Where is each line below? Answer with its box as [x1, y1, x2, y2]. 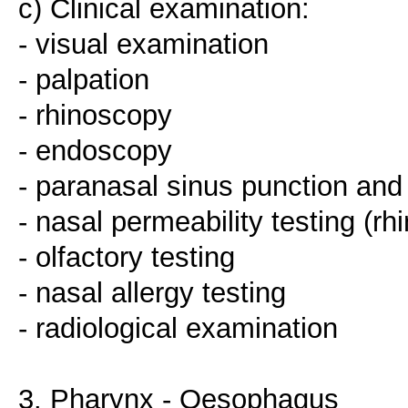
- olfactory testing [18, 240, 235, 274]
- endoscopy [18, 134, 172, 168]
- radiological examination [18, 311, 338, 345]
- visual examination [18, 27, 269, 61]
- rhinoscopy [18, 98, 172, 132]
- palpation [18, 63, 149, 97]
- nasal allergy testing [18, 276, 286, 310]
